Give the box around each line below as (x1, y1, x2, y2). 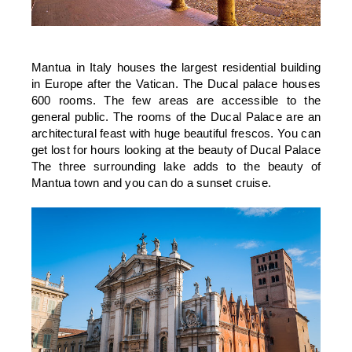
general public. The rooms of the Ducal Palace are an (31, 109, 321, 123)
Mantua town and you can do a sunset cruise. (31, 175, 272, 189)
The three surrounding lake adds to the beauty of (31, 159, 321, 173)
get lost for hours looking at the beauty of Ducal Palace (31, 142, 321, 156)
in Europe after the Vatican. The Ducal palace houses (31, 76, 321, 90)
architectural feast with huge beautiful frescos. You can (31, 126, 321, 140)
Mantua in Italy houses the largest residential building (31, 60, 321, 74)
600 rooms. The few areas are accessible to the (31, 93, 321, 107)
